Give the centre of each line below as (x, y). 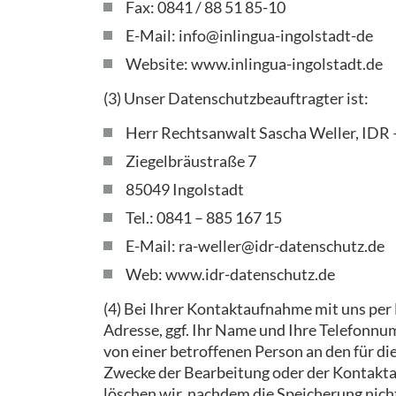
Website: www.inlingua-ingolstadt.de (254, 64)
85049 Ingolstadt (185, 189)
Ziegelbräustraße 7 (191, 161)
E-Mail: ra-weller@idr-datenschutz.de (255, 246)
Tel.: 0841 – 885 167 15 (204, 217)
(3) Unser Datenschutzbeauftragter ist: (236, 98)
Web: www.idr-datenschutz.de (230, 274)
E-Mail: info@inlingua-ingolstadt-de (249, 35)
